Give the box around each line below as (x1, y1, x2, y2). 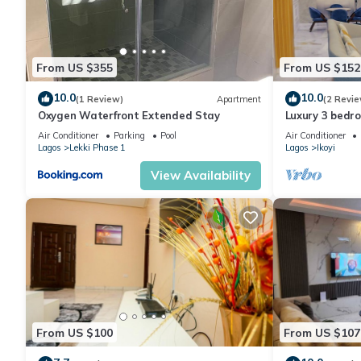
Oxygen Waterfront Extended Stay (38, 109, 220, 122)
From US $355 (36, 60, 113, 75)
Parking (114, 130, 145, 142)
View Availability (150, 168, 251, 184)
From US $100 (36, 325, 113, 340)
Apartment (216, 93, 261, 105)
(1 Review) (76, 93, 123, 105)
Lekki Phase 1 (69, 142, 126, 154)
